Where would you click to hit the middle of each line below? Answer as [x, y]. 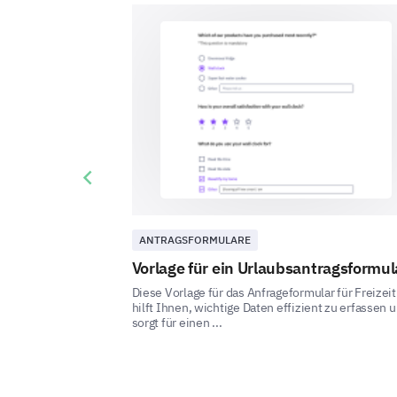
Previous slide [117, 177]
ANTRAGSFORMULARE [195, 240]
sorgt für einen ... [177, 323]
